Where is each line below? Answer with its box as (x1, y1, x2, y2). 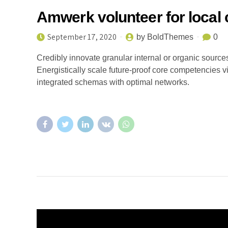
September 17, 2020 (47, 31, 117, 42)
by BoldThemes (136, 32, 193, 41)
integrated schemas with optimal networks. (37, 77, 189, 87)
